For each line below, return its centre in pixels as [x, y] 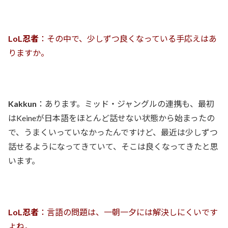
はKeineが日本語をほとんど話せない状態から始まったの [111, 118]
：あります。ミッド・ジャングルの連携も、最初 [125, 104]
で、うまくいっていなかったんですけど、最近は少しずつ [113, 132]
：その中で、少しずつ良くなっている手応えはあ [128, 38]
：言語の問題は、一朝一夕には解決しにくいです [128, 212]
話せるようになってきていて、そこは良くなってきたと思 [113, 147]
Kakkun [22, 104]
